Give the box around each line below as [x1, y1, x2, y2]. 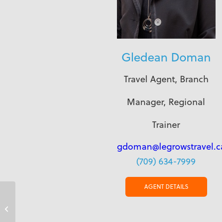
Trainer [152, 118, 180, 131]
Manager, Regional [127, 96, 206, 108]
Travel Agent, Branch [123, 73, 209, 85]
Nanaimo [17, 203, 45, 213]
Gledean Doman [121, 49, 211, 65]
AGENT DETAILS [144, 182, 188, 191]
